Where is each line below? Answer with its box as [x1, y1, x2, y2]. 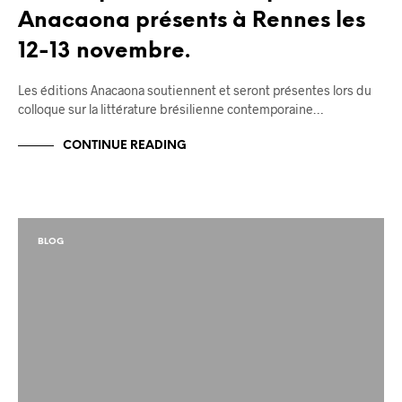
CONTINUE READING [63, 139, 187, 152]
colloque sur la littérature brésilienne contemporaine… [18, 101, 323, 118]
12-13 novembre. [18, 40, 190, 64]
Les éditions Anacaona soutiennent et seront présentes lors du [18, 83, 371, 99]
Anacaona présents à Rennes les [18, 10, 365, 33]
